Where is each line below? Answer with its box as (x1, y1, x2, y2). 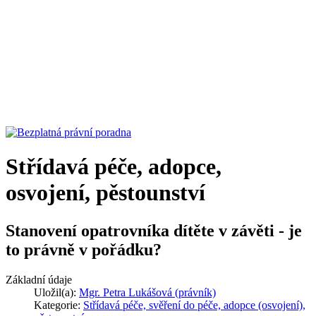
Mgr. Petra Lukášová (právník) (79, 286, 216, 298)
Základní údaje (6, 273, 72, 286)
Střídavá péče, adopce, (6, 154, 221, 180)
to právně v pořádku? (6, 240, 162, 259)
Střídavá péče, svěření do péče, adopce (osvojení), (83, 298, 305, 311)
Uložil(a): (34, 286, 79, 298)
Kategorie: (34, 298, 83, 311)
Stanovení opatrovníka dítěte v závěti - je (6, 221, 302, 240)
